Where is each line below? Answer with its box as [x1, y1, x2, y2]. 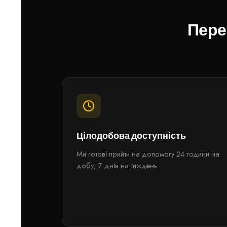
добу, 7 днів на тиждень [77, 160, 158, 171]
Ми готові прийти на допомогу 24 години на [77, 148, 219, 160]
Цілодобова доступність [77, 130, 186, 141]
